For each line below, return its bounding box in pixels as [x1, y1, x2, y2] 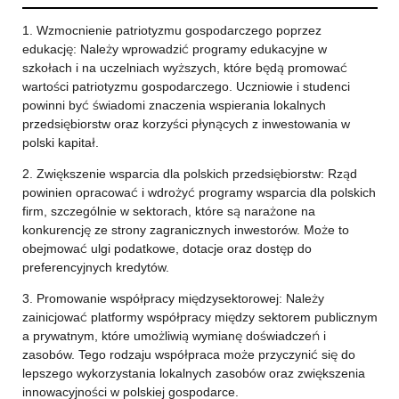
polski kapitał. [21, 134, 99, 151]
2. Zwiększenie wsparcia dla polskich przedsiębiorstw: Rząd [21, 166, 357, 182]
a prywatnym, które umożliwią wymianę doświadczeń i [21, 328, 326, 344]
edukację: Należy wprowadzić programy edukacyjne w [21, 41, 327, 57]
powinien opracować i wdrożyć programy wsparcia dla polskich [21, 184, 376, 200]
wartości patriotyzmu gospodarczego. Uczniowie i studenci [21, 78, 350, 94]
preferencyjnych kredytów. [21, 259, 169, 275]
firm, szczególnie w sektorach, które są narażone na [21, 203, 315, 219]
